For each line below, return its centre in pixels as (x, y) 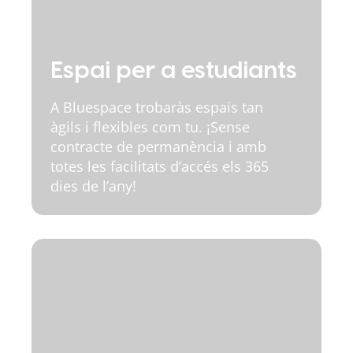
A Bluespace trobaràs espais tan (157, 107)
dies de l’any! (93, 186)
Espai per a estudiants (174, 71)
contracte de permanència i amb (158, 147)
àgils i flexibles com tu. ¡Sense (150, 127)
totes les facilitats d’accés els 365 (160, 166)
